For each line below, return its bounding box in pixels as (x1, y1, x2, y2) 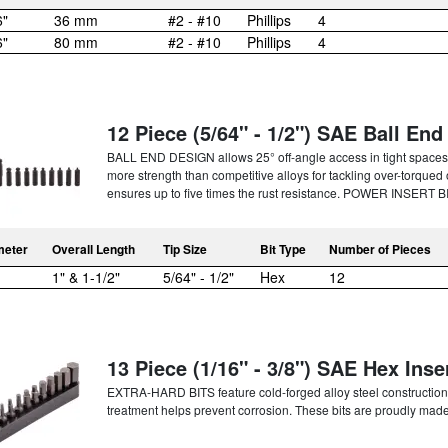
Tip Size (163, 239, 207, 258)
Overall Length (52, 239, 135, 258)
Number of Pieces (329, 239, 431, 258)
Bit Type (260, 239, 306, 258)
